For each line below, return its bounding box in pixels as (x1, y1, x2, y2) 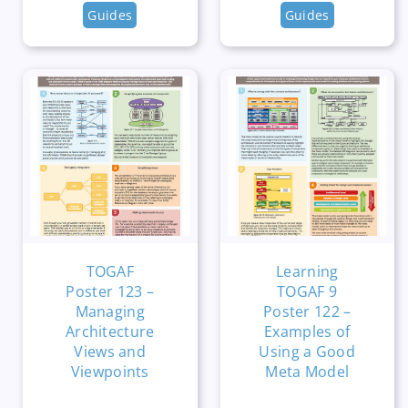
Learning (276, 260, 339, 281)
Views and (74, 341, 147, 362)
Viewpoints (70, 361, 149, 382)
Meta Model (265, 361, 350, 382)
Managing (75, 301, 145, 321)
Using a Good (259, 341, 356, 362)
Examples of (264, 321, 351, 342)
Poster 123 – (66, 280, 155, 301)
